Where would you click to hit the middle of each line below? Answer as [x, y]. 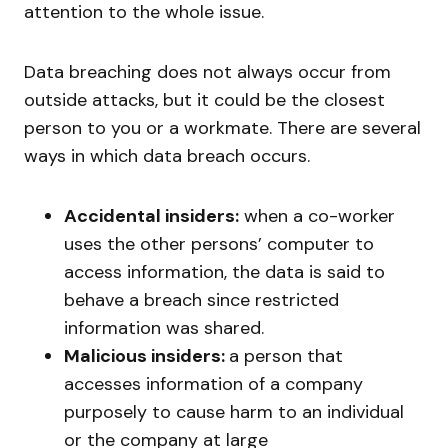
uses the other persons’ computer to [219, 243]
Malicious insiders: [146, 355]
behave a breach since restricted [201, 299]
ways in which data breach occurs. [167, 155]
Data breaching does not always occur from [207, 71]
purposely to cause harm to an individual [234, 411]
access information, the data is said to [224, 271]
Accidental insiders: [151, 215]
